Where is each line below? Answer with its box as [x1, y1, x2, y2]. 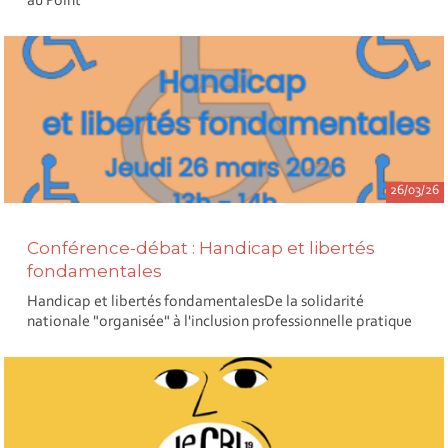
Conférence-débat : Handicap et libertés [27, 238, 376, 259]
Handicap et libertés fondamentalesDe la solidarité [27, 293, 365, 310]
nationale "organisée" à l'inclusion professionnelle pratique [27, 313, 413, 330]
